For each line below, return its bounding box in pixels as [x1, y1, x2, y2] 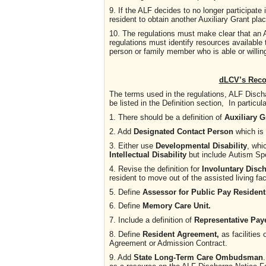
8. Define [109, 230, 142, 239]
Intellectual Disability [109, 150, 189, 159]
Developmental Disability [156, 141, 247, 150]
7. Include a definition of [109, 216, 194, 225]
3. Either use [109, 141, 156, 150]
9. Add [109, 253, 134, 262]
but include [189, 150, 226, 159]
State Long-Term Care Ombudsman [134, 253, 263, 262]
